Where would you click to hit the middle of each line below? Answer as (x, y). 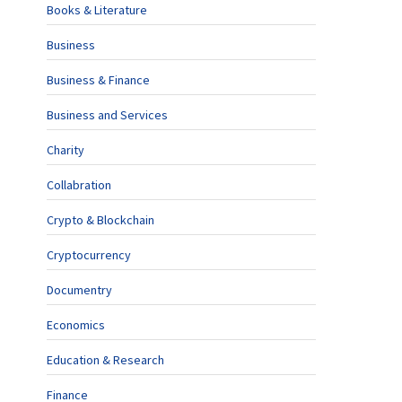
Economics (76, 325)
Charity (66, 150)
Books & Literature (97, 10)
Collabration (79, 185)
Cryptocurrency (89, 255)
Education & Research (105, 360)
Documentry (79, 290)
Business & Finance (98, 80)
